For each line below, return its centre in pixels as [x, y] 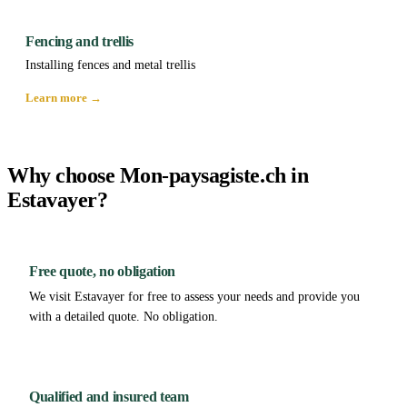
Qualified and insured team [109, 396]
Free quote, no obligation [102, 271]
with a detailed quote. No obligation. [124, 316]
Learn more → [64, 97]
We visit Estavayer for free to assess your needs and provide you [194, 296]
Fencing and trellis [79, 41]
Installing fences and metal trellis [110, 65]
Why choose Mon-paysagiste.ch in [158, 175]
